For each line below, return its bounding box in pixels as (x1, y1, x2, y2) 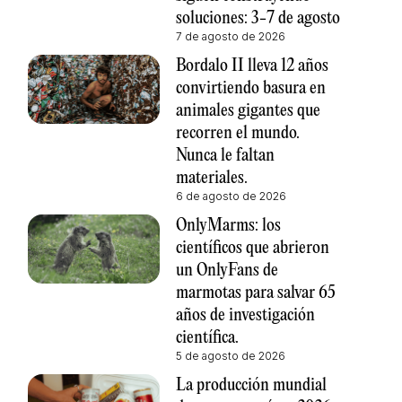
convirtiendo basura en (175, 78, 326, 98)
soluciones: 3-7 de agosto (175, 8, 340, 28)
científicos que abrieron (175, 238, 329, 258)
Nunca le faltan (175, 145, 275, 165)
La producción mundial (175, 375, 327, 395)
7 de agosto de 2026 (175, 29, 285, 43)
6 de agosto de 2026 (175, 188, 286, 203)
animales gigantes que (175, 100, 320, 120)
